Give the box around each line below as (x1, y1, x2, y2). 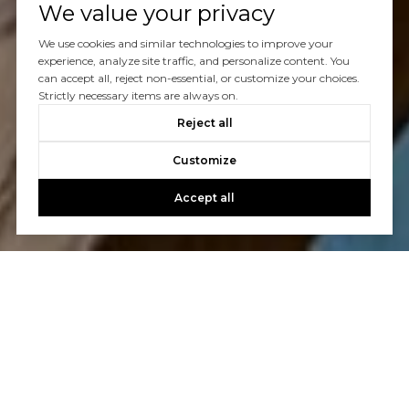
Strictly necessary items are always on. (37, 89, 238, 103)
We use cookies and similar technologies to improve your (37, 37, 333, 51)
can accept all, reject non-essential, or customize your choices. (37, 71, 360, 86)
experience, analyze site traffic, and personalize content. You (37, 54, 350, 68)
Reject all (176, 116, 233, 131)
